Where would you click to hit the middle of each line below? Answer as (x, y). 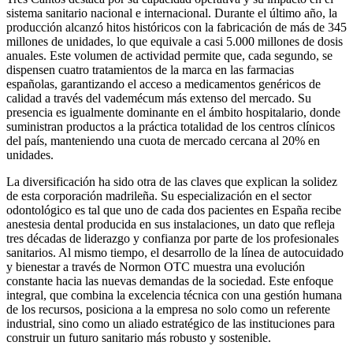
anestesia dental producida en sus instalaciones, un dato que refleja (171, 225)
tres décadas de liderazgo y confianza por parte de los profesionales (173, 239)
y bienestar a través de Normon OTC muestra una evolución (156, 267)
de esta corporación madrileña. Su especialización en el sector (159, 196)
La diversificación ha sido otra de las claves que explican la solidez (172, 182)
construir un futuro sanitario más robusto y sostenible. (139, 338)
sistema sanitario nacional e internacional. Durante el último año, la (172, 13)
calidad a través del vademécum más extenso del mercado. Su (159, 98)
